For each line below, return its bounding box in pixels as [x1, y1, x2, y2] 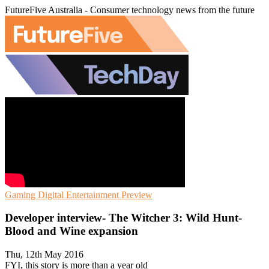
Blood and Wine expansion [5, 225, 138, 238]
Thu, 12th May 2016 [5, 249, 83, 260]
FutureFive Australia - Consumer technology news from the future [5, 5, 255, 15]
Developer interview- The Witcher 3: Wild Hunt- [5, 211, 242, 225]
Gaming [5, 189, 38, 200]
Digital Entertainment [38, 189, 121, 200]
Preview [121, 189, 153, 200]
